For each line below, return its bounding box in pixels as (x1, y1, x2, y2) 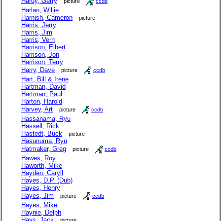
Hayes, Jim (21, 192, 54, 200)
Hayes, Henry (21, 184, 60, 192)
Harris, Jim (21, 29, 52, 37)
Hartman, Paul (21, 90, 62, 98)
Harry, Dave (21, 66, 55, 74)
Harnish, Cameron (21, 14, 73, 22)
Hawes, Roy (21, 154, 56, 162)
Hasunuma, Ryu (21, 137, 67, 145)
